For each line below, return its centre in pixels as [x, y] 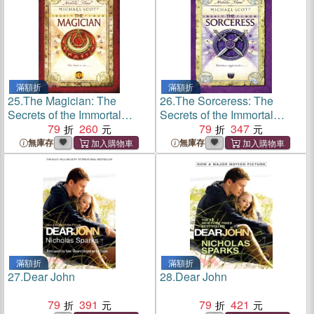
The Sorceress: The [224, 101]
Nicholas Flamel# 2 [56, 129]
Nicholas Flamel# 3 [208, 129]
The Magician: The [70, 101]
